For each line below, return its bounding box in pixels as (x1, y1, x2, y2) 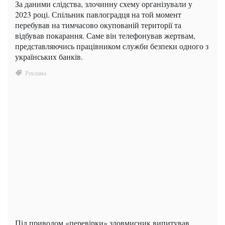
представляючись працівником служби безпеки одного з (15, 41, 208, 52)
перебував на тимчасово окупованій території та (15, 20, 181, 31)
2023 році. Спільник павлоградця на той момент (15, 9, 181, 20)
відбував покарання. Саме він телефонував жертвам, (15, 30, 195, 41)
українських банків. (15, 51, 83, 62)
